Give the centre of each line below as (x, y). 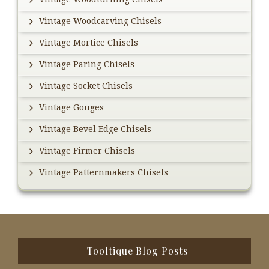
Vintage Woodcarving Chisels (100, 21)
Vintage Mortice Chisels (89, 43)
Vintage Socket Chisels (86, 86)
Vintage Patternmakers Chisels (104, 173)
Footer (39, 248)
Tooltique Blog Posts (138, 251)
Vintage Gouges (71, 108)
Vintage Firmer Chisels (87, 151)
